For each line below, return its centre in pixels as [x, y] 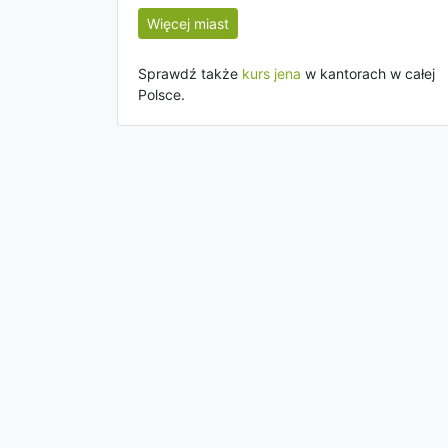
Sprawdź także [190, 73]
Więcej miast [188, 23]
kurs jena [271, 73]
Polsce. [161, 94]
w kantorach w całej [368, 73]
